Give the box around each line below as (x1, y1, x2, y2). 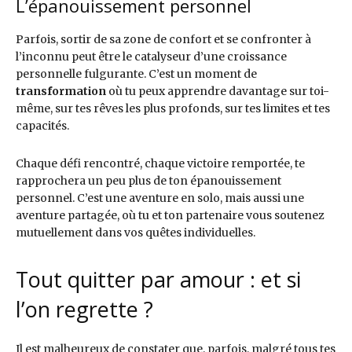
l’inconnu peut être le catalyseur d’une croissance (16, 49, 287, 64)
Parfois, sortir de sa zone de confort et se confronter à (16, 31, 311, 46)
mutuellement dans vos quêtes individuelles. (16, 225, 255, 240)
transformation (16, 83, 106, 98)
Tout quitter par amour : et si (16, 264, 301, 294)
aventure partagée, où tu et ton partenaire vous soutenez (16, 207, 324, 222)
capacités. (16, 118, 69, 133)
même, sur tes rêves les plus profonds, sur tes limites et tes (16, 101, 330, 115)
